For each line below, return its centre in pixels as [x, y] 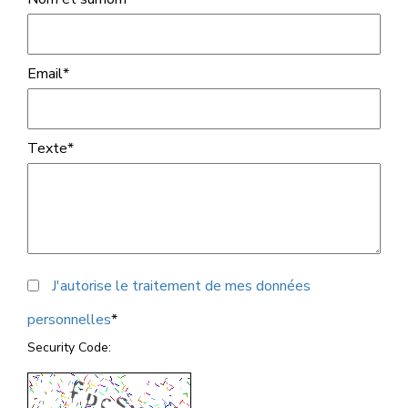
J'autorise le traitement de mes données [181, 286]
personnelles [69, 320]
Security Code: [69, 347]
